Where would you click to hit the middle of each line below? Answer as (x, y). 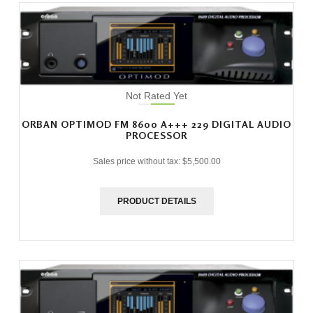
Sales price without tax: (137, 161)
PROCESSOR (156, 135)
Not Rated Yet (156, 95)
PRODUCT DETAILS (156, 201)
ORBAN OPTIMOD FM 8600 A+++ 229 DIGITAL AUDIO (156, 124)
